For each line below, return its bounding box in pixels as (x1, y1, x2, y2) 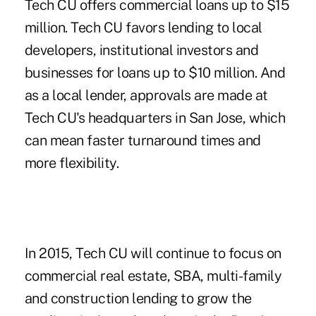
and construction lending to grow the (24, 289, 252, 307)
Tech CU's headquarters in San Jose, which (24, 109, 286, 126)
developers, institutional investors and (24, 41, 259, 59)
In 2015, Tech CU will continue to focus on (24, 244, 281, 262)
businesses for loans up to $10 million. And (24, 63, 286, 81)
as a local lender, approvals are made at (24, 86, 268, 104)
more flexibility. (24, 154, 119, 171)
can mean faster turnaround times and (24, 131, 261, 149)
